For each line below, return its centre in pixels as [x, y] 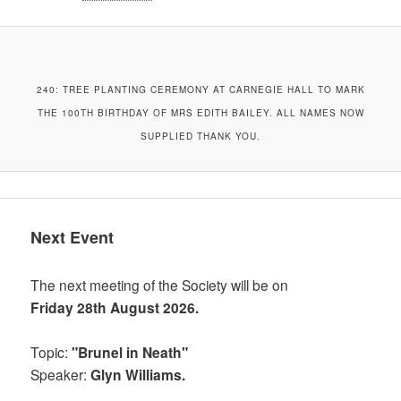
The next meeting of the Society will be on [160, 284]
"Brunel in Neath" [130, 353]
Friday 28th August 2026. [115, 307]
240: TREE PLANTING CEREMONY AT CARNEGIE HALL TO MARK [200, 90]
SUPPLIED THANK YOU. [200, 137]
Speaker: [61, 375]
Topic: [51, 352]
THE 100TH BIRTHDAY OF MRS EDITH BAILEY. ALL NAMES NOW [200, 113]
